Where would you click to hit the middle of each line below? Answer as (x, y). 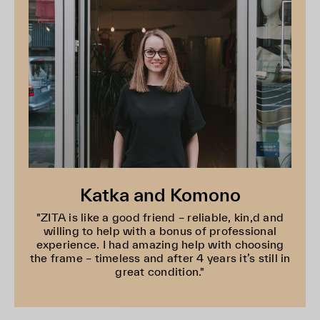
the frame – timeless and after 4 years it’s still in (160, 258)
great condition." (160, 272)
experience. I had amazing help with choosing (160, 245)
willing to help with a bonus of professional (160, 231)
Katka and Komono (160, 195)
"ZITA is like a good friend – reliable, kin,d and (160, 217)
